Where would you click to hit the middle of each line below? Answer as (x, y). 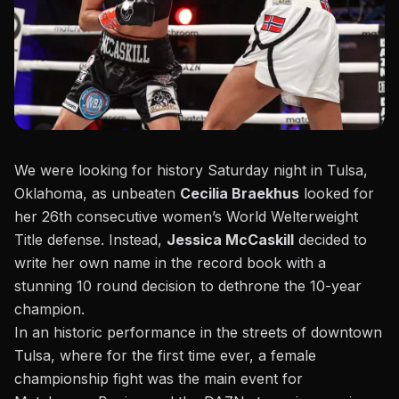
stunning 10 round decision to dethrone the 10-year (188, 285)
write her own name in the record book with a (170, 262)
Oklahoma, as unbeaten (97, 193)
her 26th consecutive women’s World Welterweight (186, 216)
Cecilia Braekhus (240, 193)
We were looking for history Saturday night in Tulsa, (191, 170)
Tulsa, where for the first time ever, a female (165, 355)
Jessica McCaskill (230, 239)
